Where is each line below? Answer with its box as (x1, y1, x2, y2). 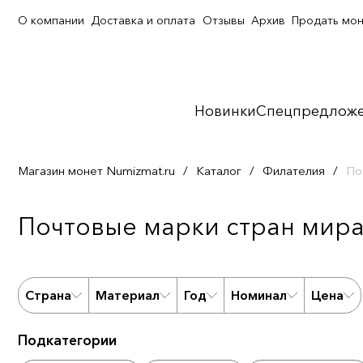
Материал (96, 287, 160, 303)
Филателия (263, 163, 325, 178)
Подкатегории (18, 331, 117, 348)
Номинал (231, 287, 287, 303)
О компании (18, 13, 84, 28)
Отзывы (202, 13, 245, 28)
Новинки (194, 102, 256, 121)
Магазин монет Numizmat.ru (18, 163, 175, 178)
